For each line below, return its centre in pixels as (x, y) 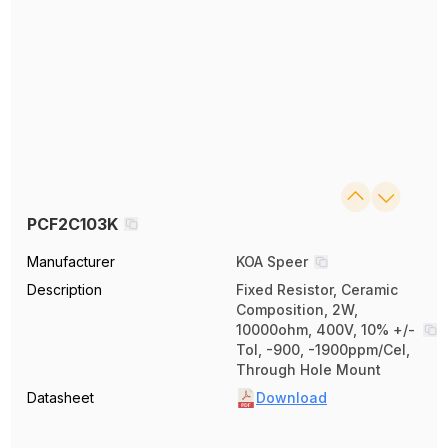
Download (291, 398)
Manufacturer (71, 262)
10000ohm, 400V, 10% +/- (325, 330)
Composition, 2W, (297, 310)
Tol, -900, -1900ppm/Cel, (323, 350)
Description (65, 290)
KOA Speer (272, 262)
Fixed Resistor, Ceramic (317, 290)
